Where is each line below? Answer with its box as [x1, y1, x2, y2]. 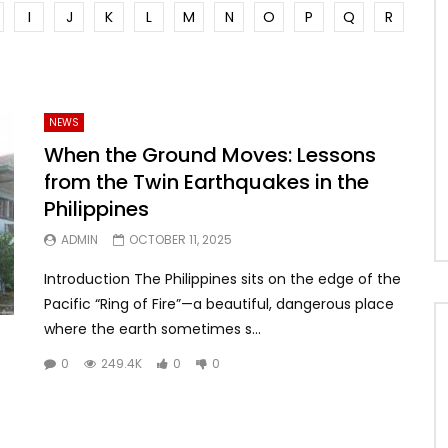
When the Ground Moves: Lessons [44, 140, 376, 169]
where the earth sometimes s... [44, 318, 261, 339]
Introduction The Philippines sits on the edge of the [44, 268, 401, 289]
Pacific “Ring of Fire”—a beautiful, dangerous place [44, 293, 394, 314]
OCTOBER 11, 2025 [129, 230, 232, 248]
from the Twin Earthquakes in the [44, 167, 369, 196]
